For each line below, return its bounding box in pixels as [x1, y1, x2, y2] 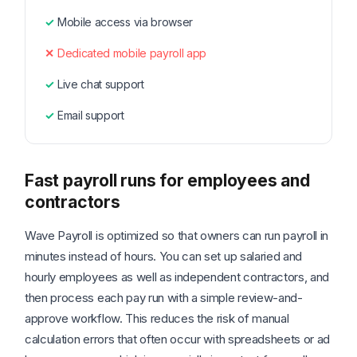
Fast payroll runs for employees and [25, 171, 310, 191]
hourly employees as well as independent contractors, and [25, 269, 330, 285]
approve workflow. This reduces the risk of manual [25, 311, 289, 327]
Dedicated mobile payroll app [57, 46, 207, 61]
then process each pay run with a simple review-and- [25, 290, 303, 306]
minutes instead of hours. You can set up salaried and [25, 249, 303, 265]
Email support [57, 108, 124, 123]
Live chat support [57, 77, 144, 92]
